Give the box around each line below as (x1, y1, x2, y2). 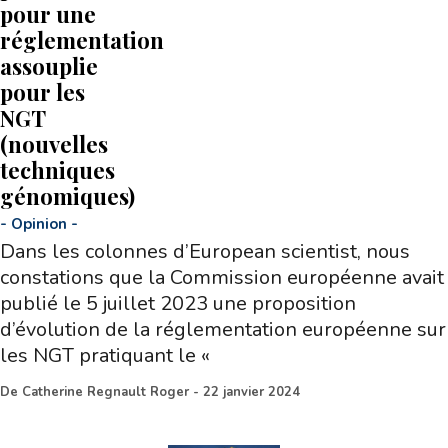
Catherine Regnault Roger (22, 382, 189, 401)
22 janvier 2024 (203, 382, 300, 401)
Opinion (11, 213, 67, 234)
